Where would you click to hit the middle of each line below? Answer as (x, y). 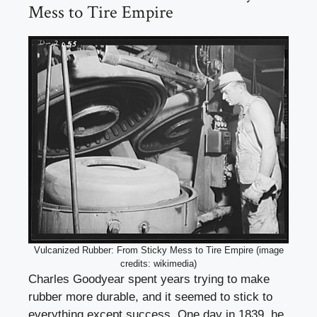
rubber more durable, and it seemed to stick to (150, 297)
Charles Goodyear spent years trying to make (149, 279)
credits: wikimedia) (158, 264)
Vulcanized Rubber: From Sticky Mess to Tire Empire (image (158, 250)
